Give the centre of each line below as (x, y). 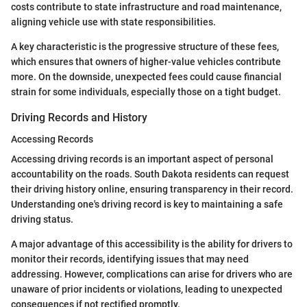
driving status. (42, 219)
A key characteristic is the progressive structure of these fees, (145, 46)
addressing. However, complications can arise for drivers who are (152, 274)
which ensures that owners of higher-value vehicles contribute (146, 61)
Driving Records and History (79, 117)
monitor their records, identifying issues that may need (130, 259)
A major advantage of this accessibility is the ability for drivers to (152, 244)
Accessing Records (52, 139)
